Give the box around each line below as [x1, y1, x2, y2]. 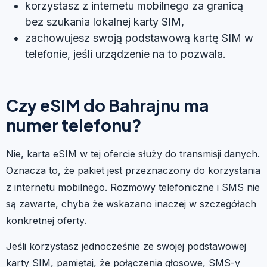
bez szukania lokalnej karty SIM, [25, 15, 184, 28]
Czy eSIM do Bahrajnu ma [6, 94, 209, 116]
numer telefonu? [6, 114, 142, 135]
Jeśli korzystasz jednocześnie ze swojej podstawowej [6, 240, 246, 252]
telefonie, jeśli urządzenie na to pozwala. [25, 47, 226, 60]
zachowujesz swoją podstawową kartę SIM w [25, 31, 253, 44]
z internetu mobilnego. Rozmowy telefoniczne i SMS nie [6, 181, 260, 193]
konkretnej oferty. [6, 214, 86, 226]
